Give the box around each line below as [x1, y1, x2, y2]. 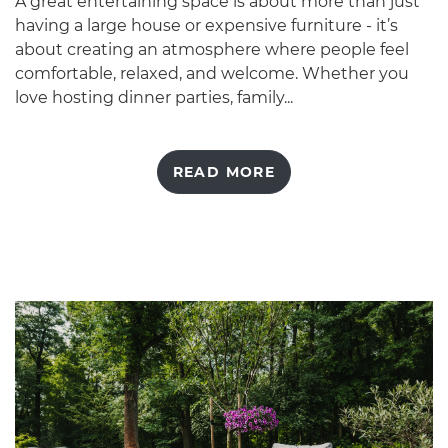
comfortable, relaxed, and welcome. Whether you [15, 63, 409, 83]
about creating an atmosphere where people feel [15, 39, 409, 59]
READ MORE [172, 162, 276, 181]
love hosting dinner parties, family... [15, 87, 293, 107]
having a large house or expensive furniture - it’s [15, 15, 398, 35]
